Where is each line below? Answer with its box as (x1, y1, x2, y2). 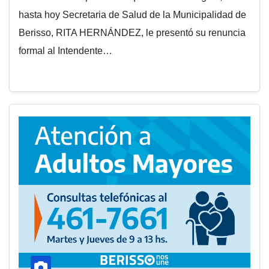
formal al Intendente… (19, 46, 112, 56)
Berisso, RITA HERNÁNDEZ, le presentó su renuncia (19, 28, 246, 38)
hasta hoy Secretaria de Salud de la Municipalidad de (19, 10, 246, 20)
